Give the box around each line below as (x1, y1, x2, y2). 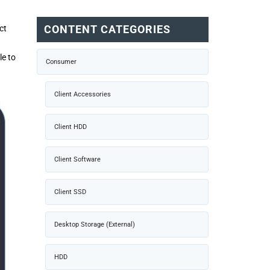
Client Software (54, 155, 101, 163)
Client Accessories (54, 90, 111, 98)
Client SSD (54, 187, 86, 196)
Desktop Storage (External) (54, 220, 135, 228)
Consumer (46, 57, 77, 66)
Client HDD (54, 122, 87, 131)
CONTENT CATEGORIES (44, 22, 171, 36)
